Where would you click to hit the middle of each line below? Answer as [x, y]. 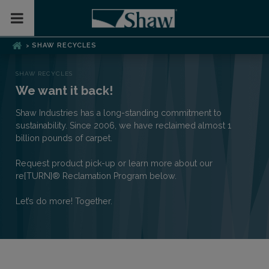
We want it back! [64, 91]
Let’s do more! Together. [64, 201]
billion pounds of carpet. [64, 138]
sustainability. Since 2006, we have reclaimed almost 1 [123, 126]
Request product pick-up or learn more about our [114, 164]
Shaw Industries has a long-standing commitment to [119, 113]
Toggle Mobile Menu [93, 17]
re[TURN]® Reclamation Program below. [96, 176]
